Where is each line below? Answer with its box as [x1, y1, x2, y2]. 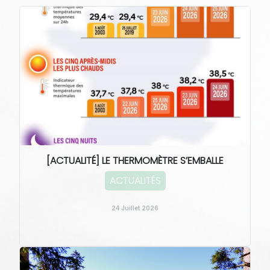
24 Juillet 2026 [111, 204, 159, 212]
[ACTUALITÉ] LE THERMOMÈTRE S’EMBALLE [46, 154, 224, 168]
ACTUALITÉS [109, 174, 161, 187]
